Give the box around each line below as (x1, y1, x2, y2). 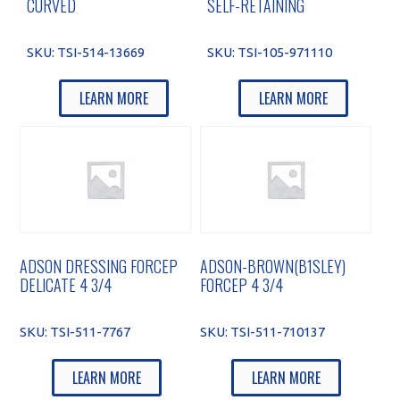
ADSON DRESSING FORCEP (20, 254, 179, 278)
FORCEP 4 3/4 (200, 272, 283, 296)
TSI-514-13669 (57, 44, 146, 60)
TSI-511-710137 (230, 323, 325, 339)
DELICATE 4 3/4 (20, 272, 112, 296)
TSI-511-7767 (50, 323, 131, 339)
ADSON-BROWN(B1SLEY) (200, 254, 346, 278)
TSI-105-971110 (237, 44, 333, 60)
